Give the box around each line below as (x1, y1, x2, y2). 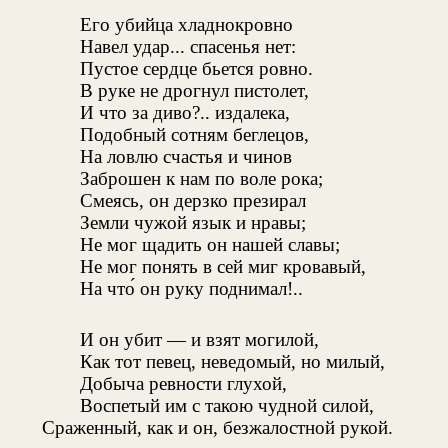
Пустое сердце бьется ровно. (80, 57, 314, 79)
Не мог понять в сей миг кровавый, (80, 255, 367, 277)
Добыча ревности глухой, (80, 372, 288, 394)
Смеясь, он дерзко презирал (80, 189, 307, 211)
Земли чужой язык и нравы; (80, 211, 307, 233)
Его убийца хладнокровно (80, 13, 294, 35)
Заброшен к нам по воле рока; (80, 167, 324, 189)
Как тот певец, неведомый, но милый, (80, 350, 386, 372)
